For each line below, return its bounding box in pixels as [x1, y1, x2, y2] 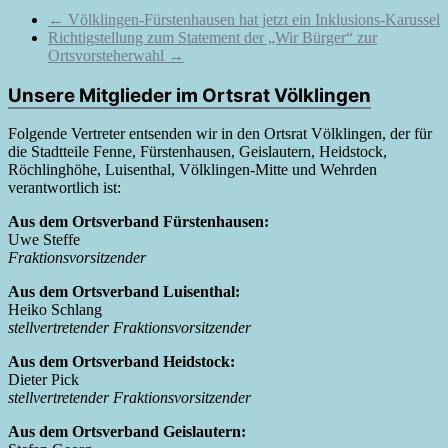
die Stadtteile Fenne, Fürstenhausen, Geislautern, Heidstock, [8, 143, 387, 161]
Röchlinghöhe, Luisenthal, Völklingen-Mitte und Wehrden [8, 161, 377, 179]
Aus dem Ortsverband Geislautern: [8, 423, 246, 441]
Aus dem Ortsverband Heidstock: [8, 353, 235, 371]
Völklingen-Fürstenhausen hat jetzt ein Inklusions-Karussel [64, 10, 440, 28]
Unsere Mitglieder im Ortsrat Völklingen [8, 83, 371, 107]
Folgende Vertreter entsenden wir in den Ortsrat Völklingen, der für [8, 125, 432, 143]
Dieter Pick [8, 371, 79, 389]
